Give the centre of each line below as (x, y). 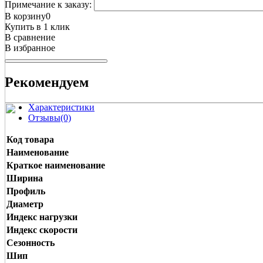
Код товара (30, 139)
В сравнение (30, 37)
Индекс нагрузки (42, 217)
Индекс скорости (42, 230)
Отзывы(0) (50, 117)
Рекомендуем (47, 82)
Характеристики (61, 107)
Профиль (26, 191)
